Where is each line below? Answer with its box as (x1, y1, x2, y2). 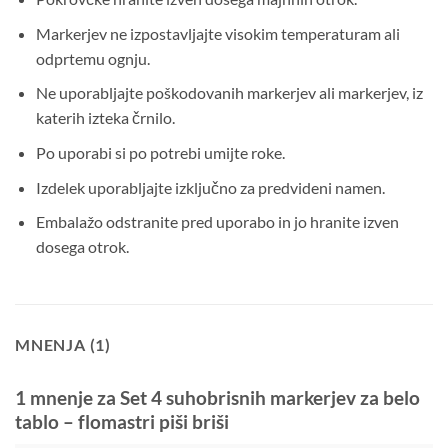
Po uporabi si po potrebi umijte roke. (35, 143, 285, 163)
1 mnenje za (15, 386, 120, 410)
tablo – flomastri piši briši (15, 410, 229, 434)
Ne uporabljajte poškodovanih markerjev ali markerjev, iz (35, 83, 423, 103)
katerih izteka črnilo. (35, 108, 175, 128)
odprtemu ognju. (35, 48, 150, 68)
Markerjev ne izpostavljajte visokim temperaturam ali (35, 23, 400, 43)
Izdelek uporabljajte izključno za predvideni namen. (35, 177, 385, 197)
